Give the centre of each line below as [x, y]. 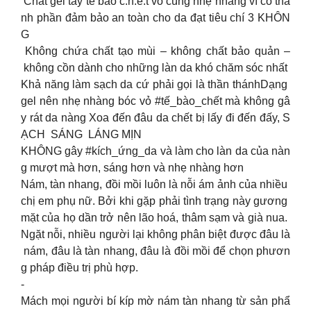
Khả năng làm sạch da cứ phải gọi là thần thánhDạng [155, 85]
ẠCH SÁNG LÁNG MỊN [83, 135]
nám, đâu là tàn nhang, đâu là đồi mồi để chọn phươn [155, 251]
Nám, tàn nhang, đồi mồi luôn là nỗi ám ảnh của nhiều [155, 185]
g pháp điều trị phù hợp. [79, 268]
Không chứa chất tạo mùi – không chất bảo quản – [155, 51]
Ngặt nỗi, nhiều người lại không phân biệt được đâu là [155, 235]
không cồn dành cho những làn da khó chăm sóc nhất [155, 68]
